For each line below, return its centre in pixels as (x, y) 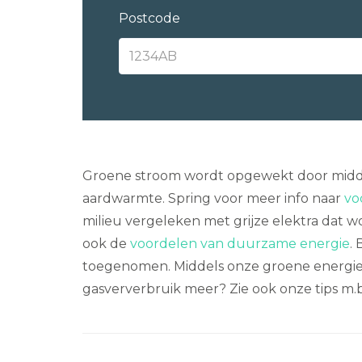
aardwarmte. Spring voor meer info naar (213, 198)
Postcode (149, 18)
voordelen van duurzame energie (240, 244)
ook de (106, 244)
